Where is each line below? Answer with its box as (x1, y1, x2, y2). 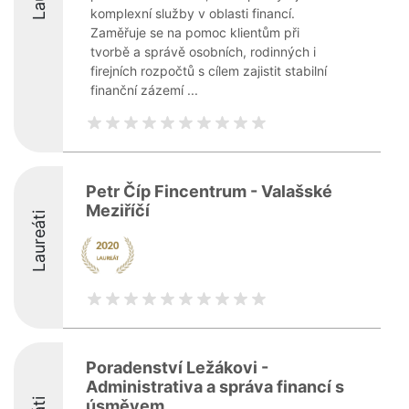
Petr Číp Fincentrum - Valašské (86, 182, 332, 201)
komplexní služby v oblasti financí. (90, 5, 295, 21)
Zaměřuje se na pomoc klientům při (90, 25, 299, 40)
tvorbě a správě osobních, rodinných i (90, 44, 316, 59)
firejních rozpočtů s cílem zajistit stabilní (90, 63, 327, 79)
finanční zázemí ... (90, 82, 198, 98)
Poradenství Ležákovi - (86, 358, 268, 377)
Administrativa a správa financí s (86, 377, 344, 396)
